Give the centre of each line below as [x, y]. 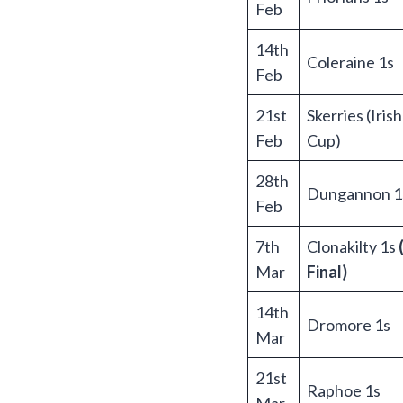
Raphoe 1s [344, 390]
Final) [327, 271]
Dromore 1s [349, 324]
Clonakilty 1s [353, 246]
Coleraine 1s [350, 62]
